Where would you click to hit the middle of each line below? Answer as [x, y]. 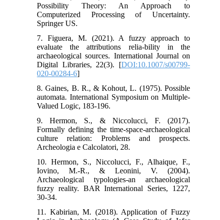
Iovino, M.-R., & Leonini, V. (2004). [113, 170]
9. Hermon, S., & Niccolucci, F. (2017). [113, 120]
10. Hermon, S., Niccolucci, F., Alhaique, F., [113, 162]
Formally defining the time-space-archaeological [113, 129]
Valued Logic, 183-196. [74, 106]
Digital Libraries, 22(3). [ [79, 64]
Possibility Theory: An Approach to [113, 5]
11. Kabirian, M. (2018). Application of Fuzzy [113, 212]
